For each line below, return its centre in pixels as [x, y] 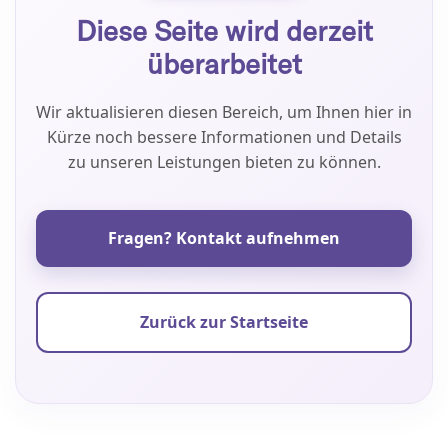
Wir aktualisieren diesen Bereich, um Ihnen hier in [224, 112]
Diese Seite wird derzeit [224, 30]
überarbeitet [224, 63]
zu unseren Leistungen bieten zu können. [224, 162]
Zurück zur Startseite [224, 322]
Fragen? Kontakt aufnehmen [224, 238]
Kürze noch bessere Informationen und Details [224, 137]
